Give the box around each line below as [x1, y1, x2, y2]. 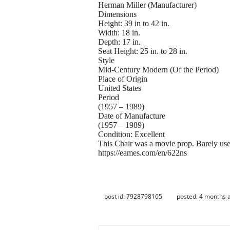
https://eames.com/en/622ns [98, 148, 187, 158]
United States [98, 84, 141, 93]
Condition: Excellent [98, 130, 165, 139]
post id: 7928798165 [104, 191, 162, 201]
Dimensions [98, 10, 137, 19]
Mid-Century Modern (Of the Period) [98, 65, 219, 74]
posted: [177, 191, 199, 201]
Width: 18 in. [98, 28, 140, 37]
